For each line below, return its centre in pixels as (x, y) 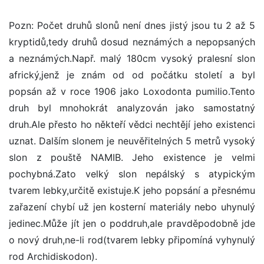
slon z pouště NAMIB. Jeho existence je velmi (132, 158)
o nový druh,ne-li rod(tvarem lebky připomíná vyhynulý (132, 240)
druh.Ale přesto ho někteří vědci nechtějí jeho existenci (132, 125)
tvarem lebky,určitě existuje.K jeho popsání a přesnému (132, 191)
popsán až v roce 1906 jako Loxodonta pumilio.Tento (132, 92)
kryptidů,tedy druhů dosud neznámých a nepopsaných (132, 42)
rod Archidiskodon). (53, 257)
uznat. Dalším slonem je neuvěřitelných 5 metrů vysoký (132, 141)
